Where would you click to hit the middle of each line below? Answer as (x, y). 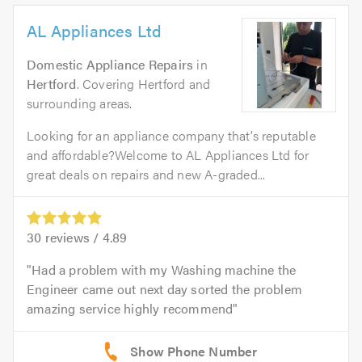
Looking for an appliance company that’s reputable (171, 135)
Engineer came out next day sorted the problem (165, 289)
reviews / (72, 238)
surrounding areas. (80, 103)
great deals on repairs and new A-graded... (146, 174)
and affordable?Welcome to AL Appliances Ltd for (168, 155)
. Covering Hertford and (143, 84)
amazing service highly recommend (130, 309)
